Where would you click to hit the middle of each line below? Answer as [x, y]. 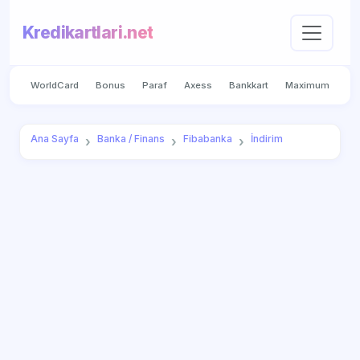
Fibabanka [207, 139]
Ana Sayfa [54, 139]
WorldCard [54, 85]
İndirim [266, 139]
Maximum [308, 85]
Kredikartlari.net [88, 33]
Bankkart [249, 85]
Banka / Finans [131, 139]
